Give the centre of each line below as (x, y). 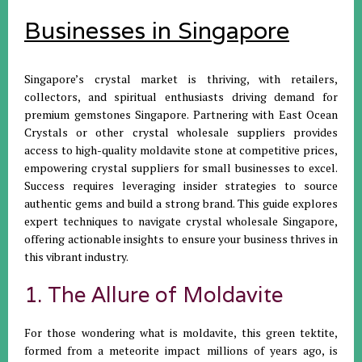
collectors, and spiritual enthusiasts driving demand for (181, 96)
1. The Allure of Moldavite (154, 294)
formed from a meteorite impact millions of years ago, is (181, 350)
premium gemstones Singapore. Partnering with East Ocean (181, 114)
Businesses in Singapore (157, 30)
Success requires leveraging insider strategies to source (181, 185)
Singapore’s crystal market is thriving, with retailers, (181, 78)
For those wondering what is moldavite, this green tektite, (181, 332)
